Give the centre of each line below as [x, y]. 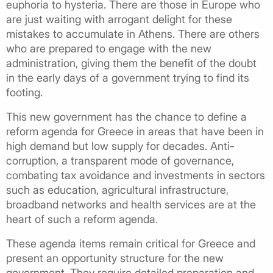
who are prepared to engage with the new [109, 48]
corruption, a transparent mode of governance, [120, 160]
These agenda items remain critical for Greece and [131, 243]
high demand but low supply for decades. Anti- [120, 146]
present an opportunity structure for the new [115, 258]
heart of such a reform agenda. [82, 219]
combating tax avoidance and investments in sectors [136, 175]
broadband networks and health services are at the [131, 204]
